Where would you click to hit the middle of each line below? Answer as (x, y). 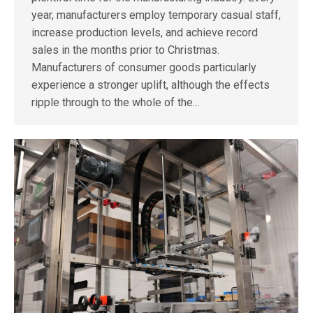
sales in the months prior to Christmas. (125, 50)
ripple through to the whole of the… (116, 102)
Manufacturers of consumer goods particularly (144, 67)
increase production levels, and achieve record (145, 32)
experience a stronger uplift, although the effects (151, 85)
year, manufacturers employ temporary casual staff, (156, 15)
